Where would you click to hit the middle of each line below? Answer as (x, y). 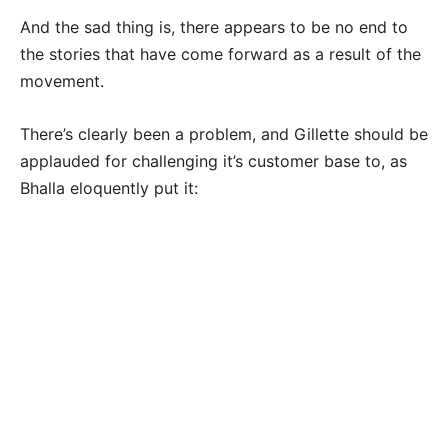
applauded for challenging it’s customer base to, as (213, 161)
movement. (64, 81)
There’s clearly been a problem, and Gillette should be (224, 134)
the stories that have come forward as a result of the (220, 54)
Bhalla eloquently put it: (109, 188)
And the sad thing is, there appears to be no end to (214, 27)
